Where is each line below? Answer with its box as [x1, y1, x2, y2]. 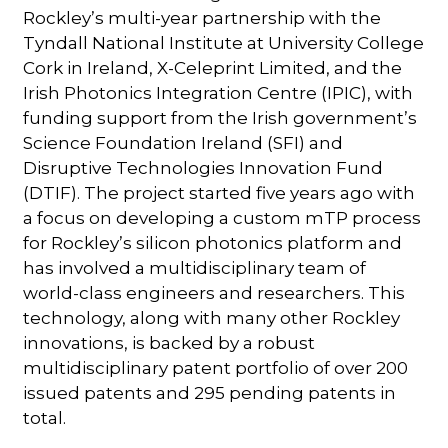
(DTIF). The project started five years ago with [23, 182, 416, 203]
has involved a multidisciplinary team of [23, 257, 367, 278]
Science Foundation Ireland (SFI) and [23, 132, 344, 153]
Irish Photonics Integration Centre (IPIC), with [23, 82, 414, 103]
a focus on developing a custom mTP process [23, 207, 422, 228]
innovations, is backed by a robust [23, 332, 316, 353]
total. [23, 407, 67, 428]
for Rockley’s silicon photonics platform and [23, 232, 403, 253]
